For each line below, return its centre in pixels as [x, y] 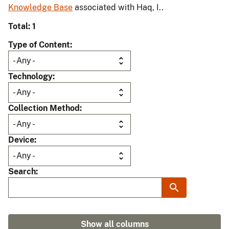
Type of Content [39, 45]
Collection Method [44, 108]
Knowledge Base [40, 8]
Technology [30, 77]
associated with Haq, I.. [118, 8]
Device [21, 140]
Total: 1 [22, 27]
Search [22, 172]
